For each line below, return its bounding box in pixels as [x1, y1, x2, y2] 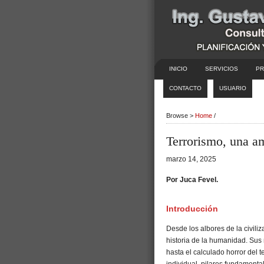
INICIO [169, 65, 187, 72]
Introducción [166, 204, 218, 214]
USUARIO [219, 85, 246, 91]
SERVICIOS [205, 65, 238, 72]
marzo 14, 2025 [166, 155, 216, 163]
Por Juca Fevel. [166, 176, 218, 184]
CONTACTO [169, 85, 202, 91]
